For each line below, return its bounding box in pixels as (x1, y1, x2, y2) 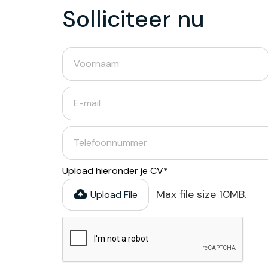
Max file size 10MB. (156, 187, 246, 202)
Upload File (90, 188, 138, 201)
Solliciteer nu (62, 4, 205, 34)
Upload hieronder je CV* (62, 165, 168, 177)
